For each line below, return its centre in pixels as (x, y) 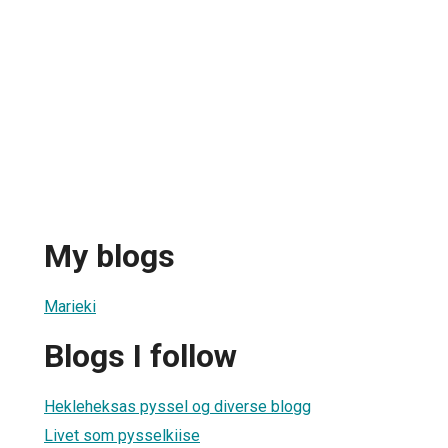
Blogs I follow (140, 356)
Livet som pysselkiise (122, 435)
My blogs (109, 256)
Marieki (70, 306)
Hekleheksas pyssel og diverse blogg (177, 406)
